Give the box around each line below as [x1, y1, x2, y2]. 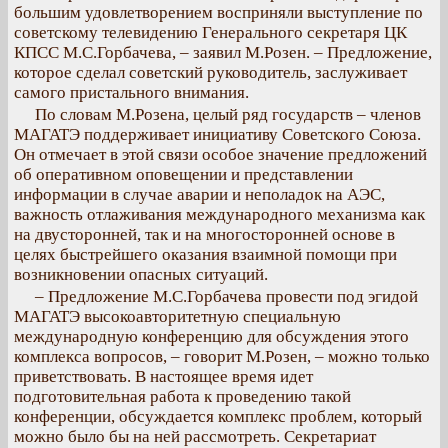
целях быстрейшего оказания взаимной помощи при [14, 245, 397, 264]
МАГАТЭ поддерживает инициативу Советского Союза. [14, 125, 421, 144]
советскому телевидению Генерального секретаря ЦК [14, 23, 407, 42]
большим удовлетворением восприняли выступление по [14, 3, 423, 22]
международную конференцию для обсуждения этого [14, 327, 409, 346]
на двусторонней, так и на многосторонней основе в [14, 225, 395, 244]
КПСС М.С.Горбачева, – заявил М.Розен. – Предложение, [14, 43, 432, 62]
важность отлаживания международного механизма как [14, 205, 425, 224]
